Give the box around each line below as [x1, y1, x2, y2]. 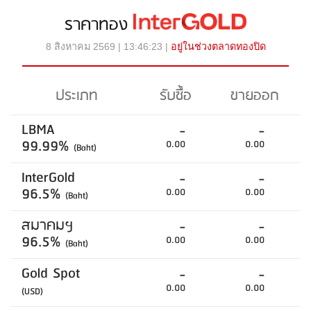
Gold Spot [22, 261, 80, 286]
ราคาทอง [65, 10, 134, 39]
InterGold [22, 165, 75, 190]
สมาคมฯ [22, 213, 74, 238]
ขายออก [230, 83, 279, 108]
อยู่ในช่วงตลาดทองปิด [170, 40, 266, 52]
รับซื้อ [160, 83, 192, 108]
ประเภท [56, 83, 98, 108]
